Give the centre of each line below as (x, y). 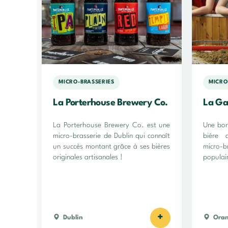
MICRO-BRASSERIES (87, 82)
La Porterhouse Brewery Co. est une (112, 125)
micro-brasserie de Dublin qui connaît (112, 136)
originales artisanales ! (88, 157)
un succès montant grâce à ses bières (112, 146)
